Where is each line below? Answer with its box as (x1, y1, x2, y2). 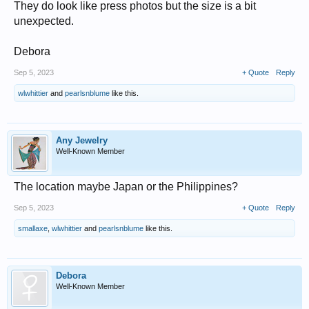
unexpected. (14, 15, 74, 28)
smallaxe (18, 224, 48, 233)
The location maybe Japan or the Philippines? (14, 181, 238, 193)
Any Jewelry (56, 135, 108, 146)
